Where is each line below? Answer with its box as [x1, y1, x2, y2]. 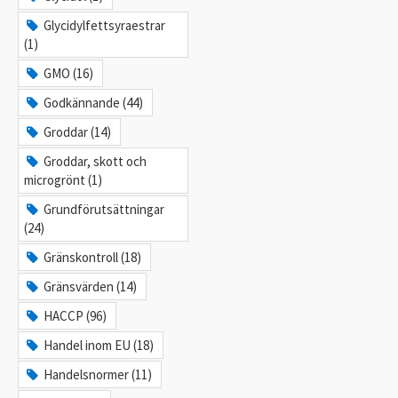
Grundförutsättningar [44, 201, 165, 218]
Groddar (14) [44, 123, 112, 140]
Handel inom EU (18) [44, 337, 155, 354]
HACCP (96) [44, 307, 107, 324]
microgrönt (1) [24, 171, 102, 188]
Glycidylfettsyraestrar [44, 17, 166, 34]
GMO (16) [44, 65, 94, 82]
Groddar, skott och [44, 153, 147, 170]
